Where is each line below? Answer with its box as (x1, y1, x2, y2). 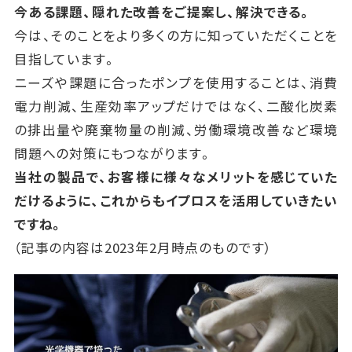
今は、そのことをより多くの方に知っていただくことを (13, 26, 339, 46)
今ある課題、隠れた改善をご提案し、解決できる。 (13, 2, 313, 22)
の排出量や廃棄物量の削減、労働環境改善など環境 (13, 120, 339, 140)
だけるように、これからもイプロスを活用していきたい (13, 191, 339, 211)
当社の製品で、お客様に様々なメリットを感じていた (13, 167, 339, 187)
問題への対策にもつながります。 (13, 144, 213, 163)
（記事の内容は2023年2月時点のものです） (13, 238, 272, 258)
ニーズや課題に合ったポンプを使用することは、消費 (13, 73, 339, 93)
